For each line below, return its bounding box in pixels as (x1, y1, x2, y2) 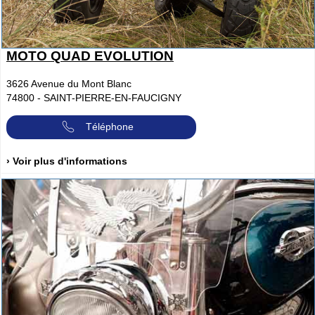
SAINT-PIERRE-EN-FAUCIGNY (44, 92, 181, 104)
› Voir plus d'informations (6, 155, 127, 167)
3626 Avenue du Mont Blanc (6, 78, 131, 90)
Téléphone (86, 120, 134, 132)
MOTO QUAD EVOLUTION (6, 49, 174, 64)
